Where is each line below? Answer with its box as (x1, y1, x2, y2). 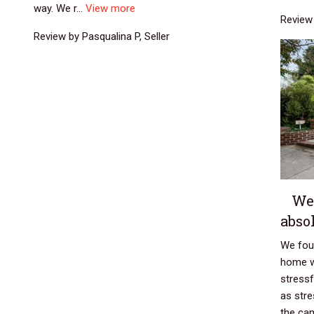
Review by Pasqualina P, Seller (33, 30, 170, 43)
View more (85, 2, 135, 15)
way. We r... (33, 2, 86, 15)
